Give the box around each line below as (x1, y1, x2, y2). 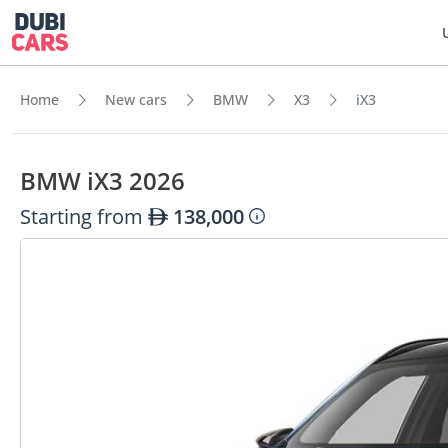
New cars (105, 90, 167, 109)
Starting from (20, 203, 148, 230)
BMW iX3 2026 (20, 164, 185, 197)
